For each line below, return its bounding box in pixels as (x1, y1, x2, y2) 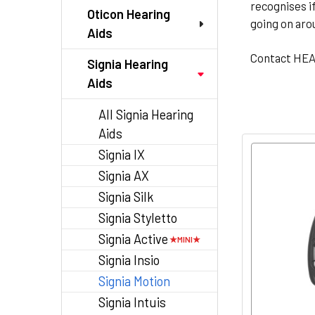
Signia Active (98, 231, 168, 247)
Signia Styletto (98, 210, 177, 226)
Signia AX (98, 168, 149, 184)
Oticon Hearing (87, 6, 170, 22)
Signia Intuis (98, 295, 166, 310)
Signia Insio (98, 252, 160, 268)
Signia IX (98, 147, 145, 162)
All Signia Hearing (98, 107, 193, 122)
